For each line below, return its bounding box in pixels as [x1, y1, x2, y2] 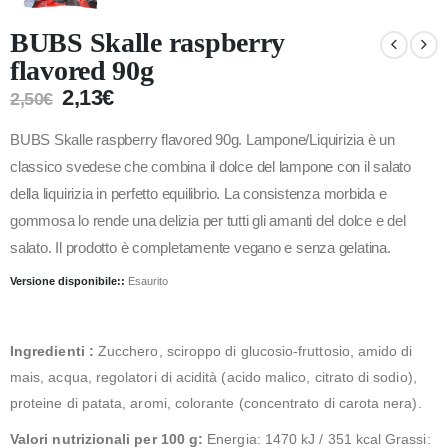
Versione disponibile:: [10, 274, 128, 287]
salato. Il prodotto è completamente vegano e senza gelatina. [10, 240, 391, 257]
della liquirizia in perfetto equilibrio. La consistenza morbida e [10, 186, 387, 203]
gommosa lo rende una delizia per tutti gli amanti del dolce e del [10, 213, 406, 230]
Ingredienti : [10, 342, 98, 359]
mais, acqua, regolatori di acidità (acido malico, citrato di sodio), [10, 368, 417, 385]
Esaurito [128, 274, 168, 287]
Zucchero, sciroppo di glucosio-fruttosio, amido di [97, 342, 413, 359]
